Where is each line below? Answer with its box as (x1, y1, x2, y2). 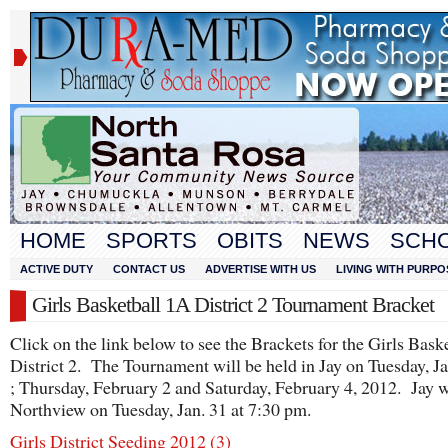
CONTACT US (113, 263, 185, 275)
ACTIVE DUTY (20, 263, 93, 275)
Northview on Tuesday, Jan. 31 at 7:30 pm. (10, 397, 311, 421)
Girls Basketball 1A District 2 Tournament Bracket (32, 292, 434, 317)
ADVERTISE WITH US (205, 263, 316, 275)
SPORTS (106, 228, 197, 253)
